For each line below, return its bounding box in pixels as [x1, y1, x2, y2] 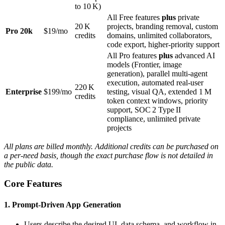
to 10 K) [75, 2, 101, 11]
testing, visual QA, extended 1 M [107, 87, 211, 96]
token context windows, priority [107, 96, 208, 105]
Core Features [4, 178, 62, 189]
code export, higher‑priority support [107, 40, 219, 49]
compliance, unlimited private [107, 114, 200, 123]
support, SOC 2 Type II [107, 105, 181, 114]
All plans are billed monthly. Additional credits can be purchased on [4, 142, 218, 151]
